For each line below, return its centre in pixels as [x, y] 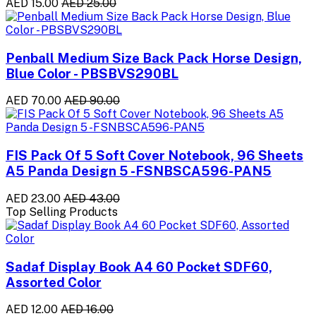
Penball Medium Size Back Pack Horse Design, [154, 57]
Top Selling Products [62, 212]
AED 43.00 [92, 198]
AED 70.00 [34, 101]
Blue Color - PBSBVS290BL [92, 73]
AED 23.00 [33, 198]
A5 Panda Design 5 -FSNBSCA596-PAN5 [139, 171]
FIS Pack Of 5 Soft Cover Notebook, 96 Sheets [154, 156]
